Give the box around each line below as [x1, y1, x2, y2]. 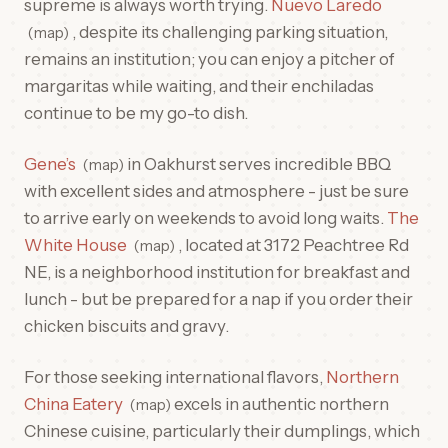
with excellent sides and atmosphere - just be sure [24, 181, 409, 201]
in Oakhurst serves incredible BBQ [123, 154, 391, 174]
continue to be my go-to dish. [24, 103, 248, 123]
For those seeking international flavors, [24, 367, 326, 387]
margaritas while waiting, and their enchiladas [24, 76, 374, 96]
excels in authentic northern [170, 394, 389, 414]
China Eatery [24, 394, 123, 414]
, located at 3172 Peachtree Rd [174, 235, 409, 255]
